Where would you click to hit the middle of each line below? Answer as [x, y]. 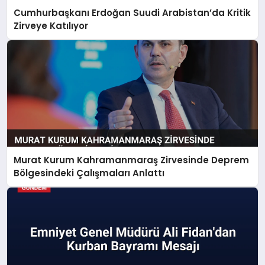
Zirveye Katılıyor [51, 26]
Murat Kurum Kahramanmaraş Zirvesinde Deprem [132, 160]
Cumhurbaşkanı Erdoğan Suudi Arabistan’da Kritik [132, 13]
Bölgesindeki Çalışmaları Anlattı [89, 173]
